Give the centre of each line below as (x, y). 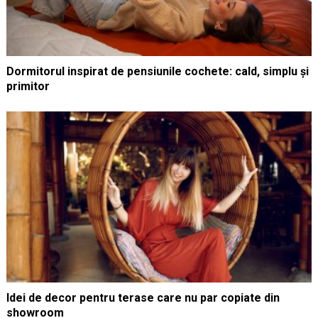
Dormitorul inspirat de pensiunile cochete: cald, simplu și (157, 71)
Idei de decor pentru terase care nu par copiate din (143, 297)
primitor (28, 86)
